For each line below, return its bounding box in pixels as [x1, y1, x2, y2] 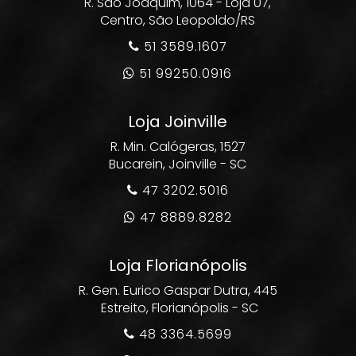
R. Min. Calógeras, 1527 [110, 137, 246, 156]
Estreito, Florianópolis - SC [97, 299, 258, 317]
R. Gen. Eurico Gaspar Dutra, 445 [78, 281, 277, 300]
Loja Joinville [128, 110, 228, 133]
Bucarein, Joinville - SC [109, 155, 247, 173]
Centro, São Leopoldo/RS [100, 11, 256, 29]
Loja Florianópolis [108, 254, 247, 277]
